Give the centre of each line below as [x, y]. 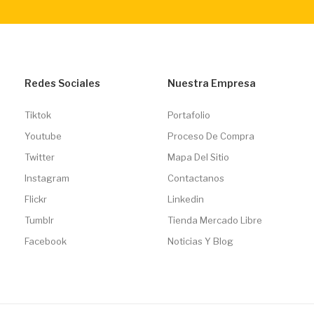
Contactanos [196, 178]
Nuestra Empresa [211, 83]
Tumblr [39, 220]
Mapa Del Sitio [198, 157]
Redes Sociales [62, 83]
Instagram [47, 178]
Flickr [35, 199]
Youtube [43, 136]
